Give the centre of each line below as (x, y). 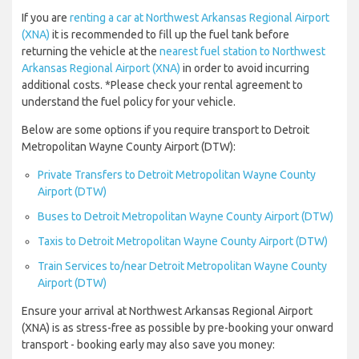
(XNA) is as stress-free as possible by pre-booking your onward (177, 328)
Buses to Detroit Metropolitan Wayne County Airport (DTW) (186, 217)
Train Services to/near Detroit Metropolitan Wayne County (182, 266)
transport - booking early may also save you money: (148, 345)
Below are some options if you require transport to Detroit (165, 130)
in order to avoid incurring (245, 69)
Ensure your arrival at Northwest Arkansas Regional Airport (167, 311)
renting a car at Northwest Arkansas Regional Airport (200, 18)
